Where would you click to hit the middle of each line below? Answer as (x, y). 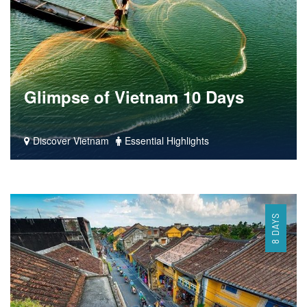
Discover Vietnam (70, 141)
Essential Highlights (165, 141)
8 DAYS (275, 229)
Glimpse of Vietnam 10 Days (134, 97)
